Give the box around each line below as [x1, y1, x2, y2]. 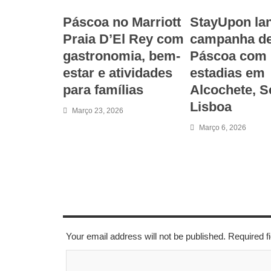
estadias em [190, 65, 265, 80]
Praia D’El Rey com [63, 31, 184, 47]
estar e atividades [63, 65, 172, 80]
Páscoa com [190, 48, 267, 64]
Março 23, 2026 [72, 106, 123, 115]
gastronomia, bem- [63, 48, 180, 64]
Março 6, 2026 [199, 123, 246, 132]
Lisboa [190, 99, 232, 114]
